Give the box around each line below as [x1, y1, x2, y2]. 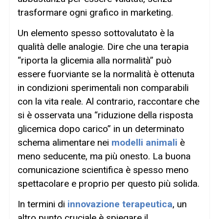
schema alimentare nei [18, 137, 111, 149]
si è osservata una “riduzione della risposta [18, 109, 193, 121]
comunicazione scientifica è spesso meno [18, 164, 189, 176]
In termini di [18, 198, 67, 210]
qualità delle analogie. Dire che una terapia [18, 41, 189, 53]
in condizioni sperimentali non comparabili [18, 82, 189, 94]
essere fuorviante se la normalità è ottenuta [18, 68, 195, 80]
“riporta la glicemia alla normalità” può [18, 55, 172, 66]
